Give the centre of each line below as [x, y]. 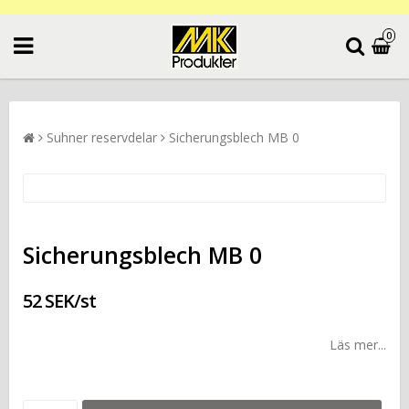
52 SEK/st [59, 300]
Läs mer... [358, 344]
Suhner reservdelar [102, 137]
